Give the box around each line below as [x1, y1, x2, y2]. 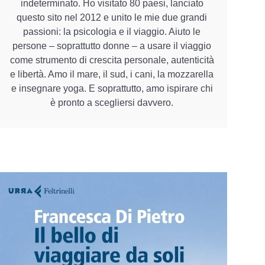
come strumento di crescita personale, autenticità [9, 54, 214, 65]
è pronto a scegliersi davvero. [50, 97, 174, 108]
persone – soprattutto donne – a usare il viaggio [12, 40, 212, 51]
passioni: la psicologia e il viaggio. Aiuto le [23, 26, 201, 37]
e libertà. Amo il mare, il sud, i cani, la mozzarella [10, 69, 214, 79]
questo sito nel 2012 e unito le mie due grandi [17, 12, 208, 22]
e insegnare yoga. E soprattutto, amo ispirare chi [11, 83, 213, 93]
